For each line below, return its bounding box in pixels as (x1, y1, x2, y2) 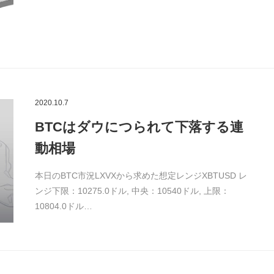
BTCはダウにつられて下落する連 (34, 119, 243, 135)
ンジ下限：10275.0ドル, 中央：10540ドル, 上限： (34, 186, 229, 196)
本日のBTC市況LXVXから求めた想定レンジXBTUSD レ (34, 171, 247, 180)
